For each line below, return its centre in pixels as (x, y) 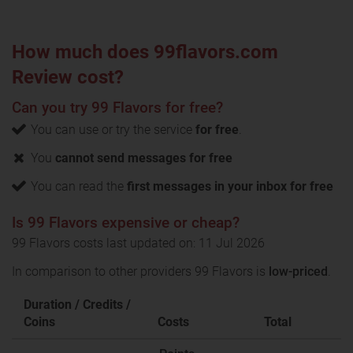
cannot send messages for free (144, 158)
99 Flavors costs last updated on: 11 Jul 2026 (138, 243)
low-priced (298, 271)
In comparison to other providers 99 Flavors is (140, 271)
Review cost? (68, 77)
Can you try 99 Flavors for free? (117, 108)
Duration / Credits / (77, 305)
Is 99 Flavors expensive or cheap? (126, 223)
